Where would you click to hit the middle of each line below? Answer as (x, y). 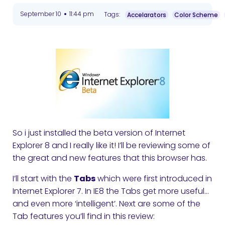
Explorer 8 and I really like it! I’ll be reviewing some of (111, 145)
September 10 (41, 14)
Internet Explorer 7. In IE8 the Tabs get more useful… (111, 191)
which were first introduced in (154, 178)
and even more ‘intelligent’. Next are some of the (106, 203)
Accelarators (147, 15)
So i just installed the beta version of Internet (99, 133)
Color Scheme (196, 15)
